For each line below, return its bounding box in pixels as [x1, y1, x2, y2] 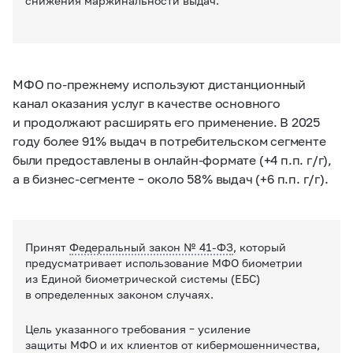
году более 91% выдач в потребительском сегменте [13, 132, 326, 148]
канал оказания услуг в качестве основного [13, 95, 281, 110]
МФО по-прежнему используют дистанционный [13, 76, 306, 91]
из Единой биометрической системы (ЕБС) [25, 272, 260, 285]
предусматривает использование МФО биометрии [25, 256, 303, 269]
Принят [25, 240, 69, 254]
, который [233, 240, 286, 254]
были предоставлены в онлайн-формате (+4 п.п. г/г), [13, 151, 332, 167]
